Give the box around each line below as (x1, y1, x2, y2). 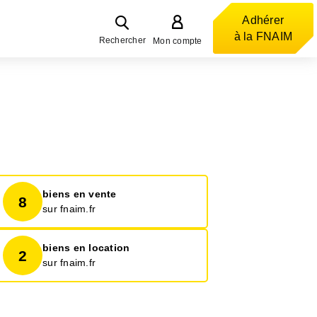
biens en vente (42, 188, 117, 200)
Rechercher (98, 35, 146, 45)
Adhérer (242, 14, 284, 26)
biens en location (42, 242, 130, 254)
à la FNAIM (234, 30, 292, 42)
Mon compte (153, 36, 202, 46)
